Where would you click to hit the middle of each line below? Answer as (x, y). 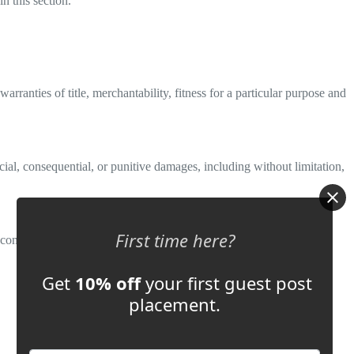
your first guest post (227, 282)
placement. (175, 304)
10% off (108, 282)
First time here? (175, 240)
